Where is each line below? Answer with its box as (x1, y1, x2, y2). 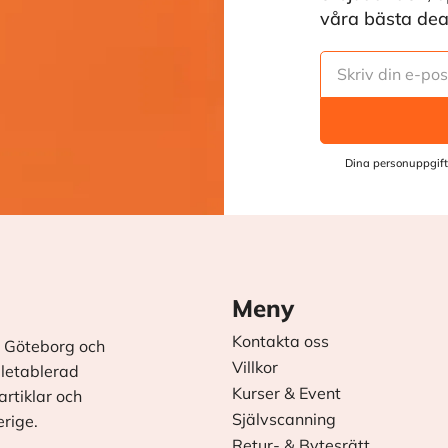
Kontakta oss (231, 331, 329, 352)
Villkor (231, 357, 278, 378)
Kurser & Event (231, 382, 341, 403)
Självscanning (231, 408, 336, 429)
